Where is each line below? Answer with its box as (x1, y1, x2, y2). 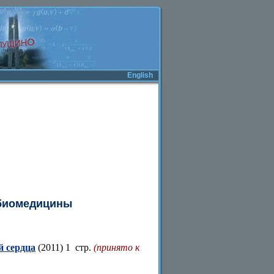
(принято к (94, 242, 139, 253)
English (127, 71, 153, 80)
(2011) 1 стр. (35, 242, 94, 253)
